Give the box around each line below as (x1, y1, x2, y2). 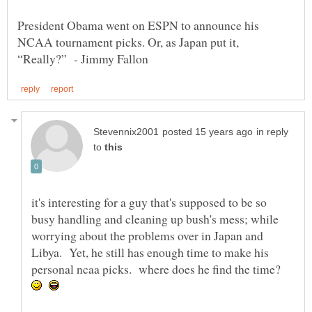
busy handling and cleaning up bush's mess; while (31, 210, 279, 227)
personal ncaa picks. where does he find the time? (31, 260, 281, 277)
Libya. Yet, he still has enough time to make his (31, 243, 269, 260)
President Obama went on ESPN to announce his (17, 16, 259, 33)
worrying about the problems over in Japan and (31, 226, 263, 244)
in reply (256, 126, 288, 137)
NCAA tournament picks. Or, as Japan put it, (17, 33, 239, 50)
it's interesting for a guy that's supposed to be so (31, 193, 267, 210)
